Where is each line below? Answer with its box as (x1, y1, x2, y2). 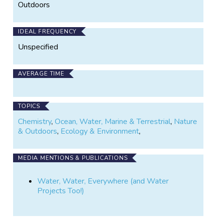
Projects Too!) (37, 185, 85, 196)
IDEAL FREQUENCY (18, 27, 77, 35)
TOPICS (18, 102, 41, 110)
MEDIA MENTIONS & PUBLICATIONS (18, 154, 128, 162)
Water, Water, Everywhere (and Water (37, 175, 169, 186)
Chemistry (18, 116, 52, 127)
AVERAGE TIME (18, 69, 64, 77)
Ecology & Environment (61, 125, 139, 137)
